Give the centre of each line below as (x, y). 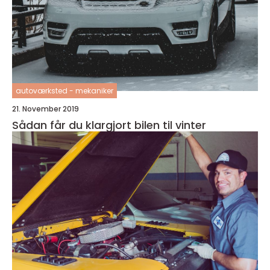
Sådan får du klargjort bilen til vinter (109, 125)
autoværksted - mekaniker (64, 91)
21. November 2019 (46, 109)
